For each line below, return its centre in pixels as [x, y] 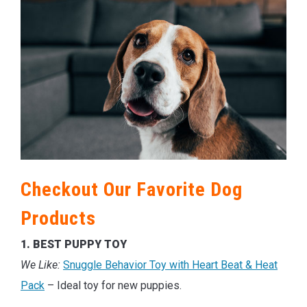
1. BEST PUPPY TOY [74, 245]
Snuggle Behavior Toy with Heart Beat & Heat [170, 265]
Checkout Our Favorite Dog [132, 190]
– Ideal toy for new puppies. [113, 286]
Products [58, 219]
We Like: [40, 265]
